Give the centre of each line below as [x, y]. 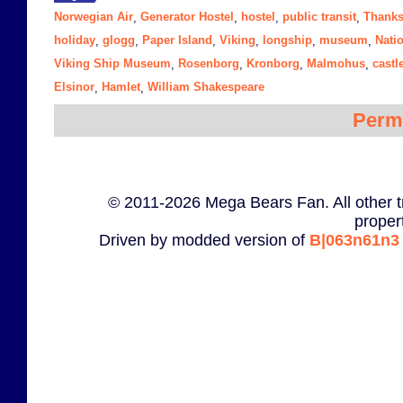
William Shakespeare [206, 87]
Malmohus [336, 64]
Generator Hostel [187, 17]
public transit [319, 17]
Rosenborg [209, 64]
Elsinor [74, 87]
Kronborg [273, 64]
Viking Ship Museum [112, 64]
